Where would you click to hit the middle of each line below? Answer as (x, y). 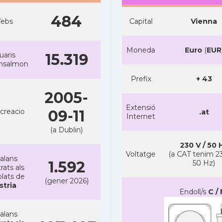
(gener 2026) (66, 181)
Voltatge (141, 154)
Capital (141, 21)
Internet (141, 116)
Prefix (141, 79)
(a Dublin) (66, 130)
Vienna (204, 21)
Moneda (141, 50)
